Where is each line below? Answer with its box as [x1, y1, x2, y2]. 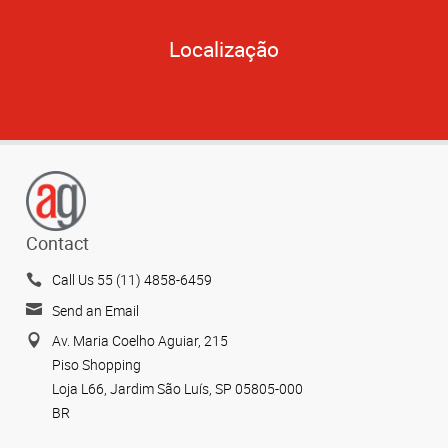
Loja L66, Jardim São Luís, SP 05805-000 [52, 379, 303, 399]
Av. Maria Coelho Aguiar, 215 [52, 331, 228, 351]
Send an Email [52, 300, 139, 320]
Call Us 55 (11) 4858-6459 [52, 270, 212, 290]
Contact [26, 231, 89, 256]
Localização [169, 35, 279, 64]
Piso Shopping [52, 355, 141, 375]
